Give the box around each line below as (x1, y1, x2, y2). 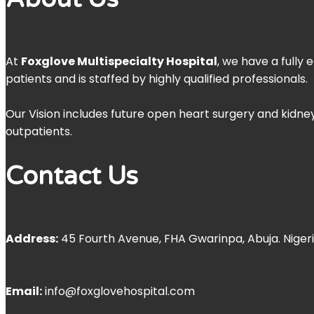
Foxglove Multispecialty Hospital (21, 53, 217, 70)
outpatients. (6, 123, 72, 140)
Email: (6, 283, 42, 300)
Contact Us (6, 161, 138, 192)
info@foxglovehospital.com (42, 283, 195, 300)
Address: (6, 231, 58, 247)
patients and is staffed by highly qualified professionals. (6, 71, 308, 88)
